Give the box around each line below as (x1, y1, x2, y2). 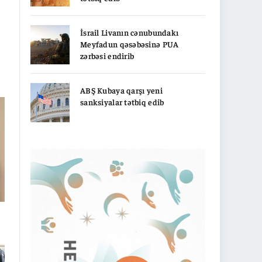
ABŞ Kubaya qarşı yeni (80, 84, 163, 95)
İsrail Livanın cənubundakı (80, 26, 179, 37)
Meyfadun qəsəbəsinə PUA (80, 38, 179, 49)
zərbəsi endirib (80, 50, 135, 61)
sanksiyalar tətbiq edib (80, 96, 164, 107)
